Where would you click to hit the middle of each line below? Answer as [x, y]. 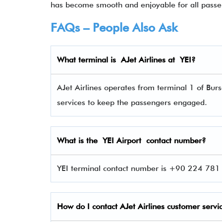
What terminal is [89, 60]
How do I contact [88, 206]
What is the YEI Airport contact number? [132, 140]
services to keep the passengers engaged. [135, 102]
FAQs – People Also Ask [114, 28]
